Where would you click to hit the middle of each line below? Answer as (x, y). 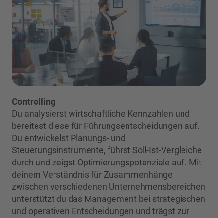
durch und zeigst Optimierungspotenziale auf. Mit (107, 162)
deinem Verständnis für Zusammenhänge (92, 174)
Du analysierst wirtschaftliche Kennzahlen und (101, 113)
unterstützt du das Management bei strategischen (109, 199)
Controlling (34, 101)
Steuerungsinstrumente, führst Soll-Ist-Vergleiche (107, 150)
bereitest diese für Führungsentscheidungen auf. (106, 126)
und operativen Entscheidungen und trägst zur (100, 211)
